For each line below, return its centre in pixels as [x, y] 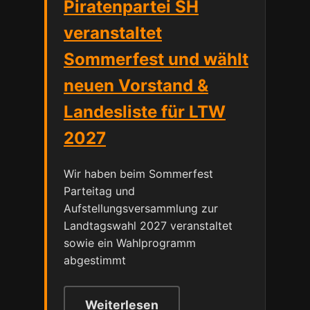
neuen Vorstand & [136, 85]
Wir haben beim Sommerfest [138, 173]
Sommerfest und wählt [156, 59]
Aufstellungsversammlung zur [141, 208]
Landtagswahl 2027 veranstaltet [148, 225]
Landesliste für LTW [145, 111]
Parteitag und [99, 191]
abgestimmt [95, 260]
